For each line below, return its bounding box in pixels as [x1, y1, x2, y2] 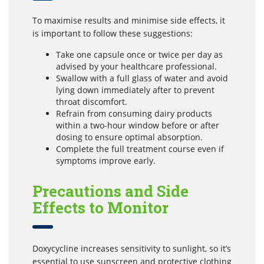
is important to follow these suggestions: [32, 28, 193, 39]
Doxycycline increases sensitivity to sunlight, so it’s [32, 243, 231, 255]
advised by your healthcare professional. [56, 61, 217, 72]
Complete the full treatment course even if [56, 143, 224, 155]
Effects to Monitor [32, 197, 169, 218]
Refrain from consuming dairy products [56, 108, 212, 120]
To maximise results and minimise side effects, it [32, 15, 225, 27]
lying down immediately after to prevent [56, 84, 214, 96]
